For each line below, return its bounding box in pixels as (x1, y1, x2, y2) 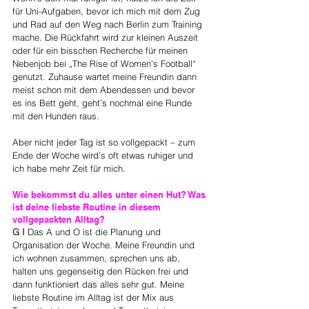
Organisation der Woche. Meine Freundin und (12, 239, 197, 250)
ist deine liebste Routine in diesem (12, 201, 163, 212)
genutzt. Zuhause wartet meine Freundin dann (12, 70, 199, 82)
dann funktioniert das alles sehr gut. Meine (12, 278, 187, 290)
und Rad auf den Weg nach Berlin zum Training (12, 18, 205, 30)
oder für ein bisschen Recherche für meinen (12, 44, 190, 56)
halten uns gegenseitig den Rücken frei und (12, 265, 191, 277)
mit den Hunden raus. (12, 110, 102, 121)
